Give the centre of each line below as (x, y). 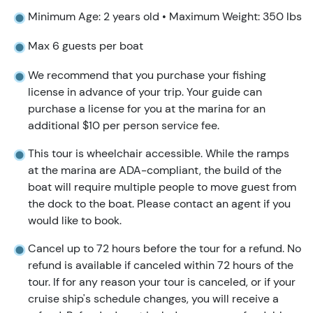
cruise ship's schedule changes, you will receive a (153, 299)
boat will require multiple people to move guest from (162, 187)
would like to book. (75, 221)
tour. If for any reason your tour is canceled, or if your (162, 282)
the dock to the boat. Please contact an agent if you (159, 204)
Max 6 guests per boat (86, 46)
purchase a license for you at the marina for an (147, 109)
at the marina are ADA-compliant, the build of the (155, 170)
